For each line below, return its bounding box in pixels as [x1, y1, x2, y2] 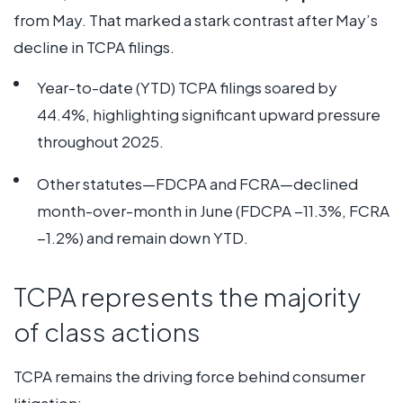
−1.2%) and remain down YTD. [36, 227, 248, 247]
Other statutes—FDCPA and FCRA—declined [36, 173, 358, 193]
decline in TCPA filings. [13, 37, 175, 58]
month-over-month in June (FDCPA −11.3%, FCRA [36, 200, 390, 220]
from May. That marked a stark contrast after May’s [13, 10, 378, 31]
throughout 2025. [36, 130, 164, 151]
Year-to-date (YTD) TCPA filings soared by [36, 76, 337, 97]
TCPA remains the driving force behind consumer [13, 365, 365, 386]
